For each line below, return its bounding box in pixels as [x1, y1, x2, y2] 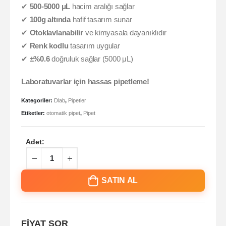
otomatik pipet [46, 110, 80, 117]
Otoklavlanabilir [29, 29, 83, 37]
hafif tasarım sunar [70, 16, 132, 24]
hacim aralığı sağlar [70, 3, 135, 11]
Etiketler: [21, 110, 46, 117]
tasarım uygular [68, 42, 120, 50]
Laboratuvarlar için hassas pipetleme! [21, 77, 149, 86]
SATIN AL [101, 176, 138, 185]
